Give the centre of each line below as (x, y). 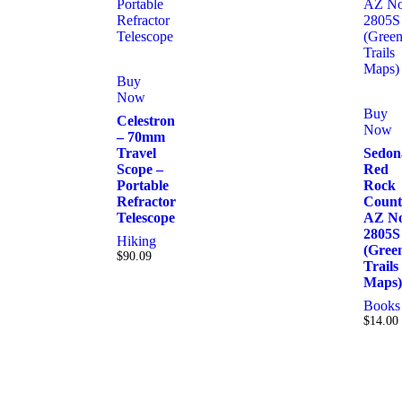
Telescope (146, 218)
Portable (143, 186)
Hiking (136, 241)
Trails (381, 267)
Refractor (146, 202)
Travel (136, 153)
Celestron (146, 121)
